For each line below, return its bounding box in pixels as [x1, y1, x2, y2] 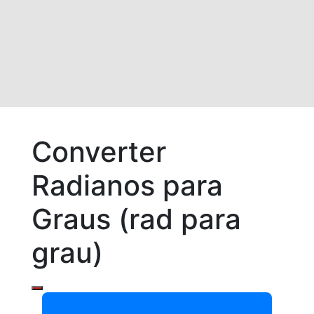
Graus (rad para [32, 202, 241, 236]
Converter [32, 135, 166, 169]
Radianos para [32, 168, 223, 203]
